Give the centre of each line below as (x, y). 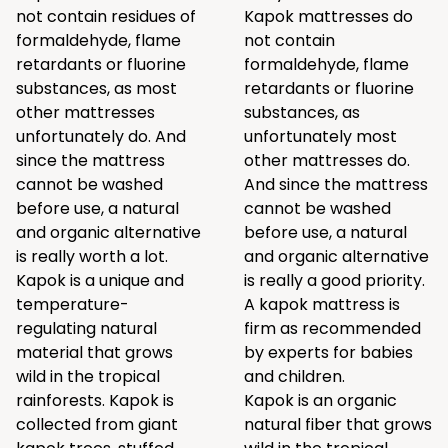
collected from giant (97, 424)
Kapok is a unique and (100, 280)
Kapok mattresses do (328, 16)
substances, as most (96, 88)
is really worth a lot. (92, 256)
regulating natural (86, 328)
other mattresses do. (327, 160)
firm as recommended (332, 328)
